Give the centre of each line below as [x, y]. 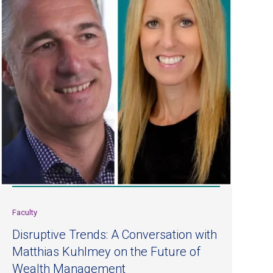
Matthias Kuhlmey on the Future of [106, 251]
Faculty [25, 212]
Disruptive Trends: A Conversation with [115, 234]
